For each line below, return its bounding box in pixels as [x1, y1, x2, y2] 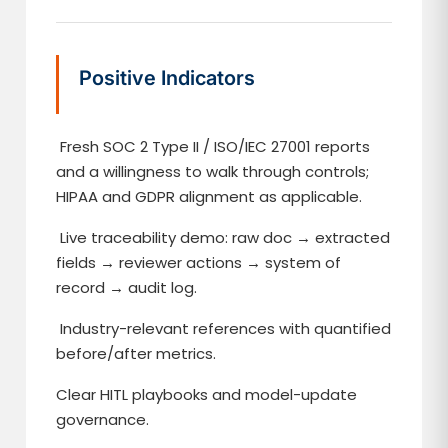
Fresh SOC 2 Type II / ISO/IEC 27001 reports [56, 136, 371, 157]
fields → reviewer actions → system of [56, 252, 342, 273]
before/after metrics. [56, 343, 217, 364]
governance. [56, 409, 150, 430]
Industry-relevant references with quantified [56, 318, 392, 339]
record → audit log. [56, 277, 198, 298]
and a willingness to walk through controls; [56, 161, 370, 182]
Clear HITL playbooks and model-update [56, 384, 358, 405]
